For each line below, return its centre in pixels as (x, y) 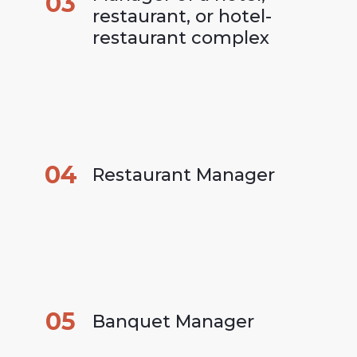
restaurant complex (181, 37)
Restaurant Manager (184, 175)
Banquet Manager (173, 322)
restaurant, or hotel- (182, 16)
